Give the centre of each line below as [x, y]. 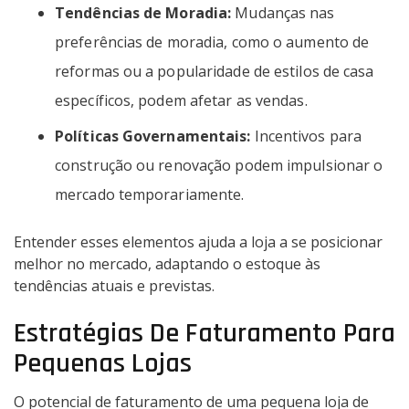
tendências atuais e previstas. [114, 286]
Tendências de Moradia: [143, 13]
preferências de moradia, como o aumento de [212, 42]
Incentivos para [306, 136]
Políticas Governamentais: [153, 136]
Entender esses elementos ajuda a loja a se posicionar [198, 242]
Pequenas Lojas [103, 364]
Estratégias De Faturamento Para [204, 334]
